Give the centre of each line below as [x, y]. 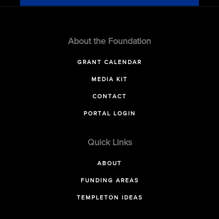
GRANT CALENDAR [109, 63]
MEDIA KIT [109, 80]
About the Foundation [109, 42]
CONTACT [109, 97]
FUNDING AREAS [109, 181]
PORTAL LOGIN [109, 114]
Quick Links [109, 143]
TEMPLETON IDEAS [109, 198]
